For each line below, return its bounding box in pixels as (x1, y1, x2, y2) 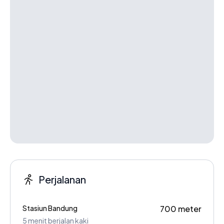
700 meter (160, 203, 201, 214)
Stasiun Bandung (22, 203, 77, 212)
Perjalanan (38, 172, 86, 185)
